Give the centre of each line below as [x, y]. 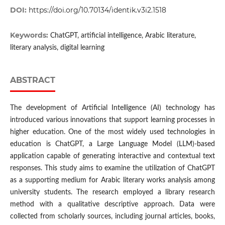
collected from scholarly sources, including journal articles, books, [113, 217]
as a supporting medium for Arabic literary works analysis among [113, 181]
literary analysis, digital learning [57, 48]
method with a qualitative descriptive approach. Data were [113, 205]
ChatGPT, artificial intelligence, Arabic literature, [123, 36]
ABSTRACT [32, 80]
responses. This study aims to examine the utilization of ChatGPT [113, 168]
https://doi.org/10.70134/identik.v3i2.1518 [97, 10]
